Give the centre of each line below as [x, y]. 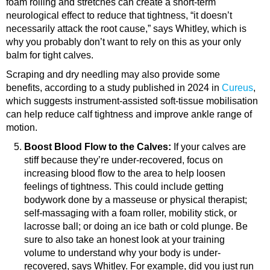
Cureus [237, 88]
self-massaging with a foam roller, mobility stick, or [130, 213]
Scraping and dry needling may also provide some [113, 75]
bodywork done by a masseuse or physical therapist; [136, 200]
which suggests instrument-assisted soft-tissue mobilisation [132, 101]
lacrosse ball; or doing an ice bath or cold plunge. [130, 227]
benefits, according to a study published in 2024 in [114, 88]
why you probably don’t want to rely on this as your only [124, 42]
